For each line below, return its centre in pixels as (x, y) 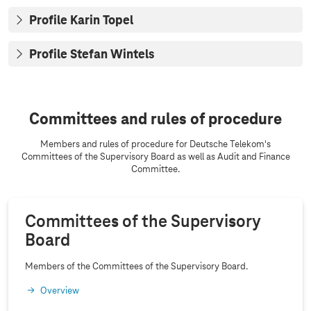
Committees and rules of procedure (155, 119)
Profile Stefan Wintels (92, 54)
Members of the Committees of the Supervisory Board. (136, 267)
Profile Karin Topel (81, 20)
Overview (60, 291)
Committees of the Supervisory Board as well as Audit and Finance (155, 157)
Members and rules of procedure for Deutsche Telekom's (155, 144)
